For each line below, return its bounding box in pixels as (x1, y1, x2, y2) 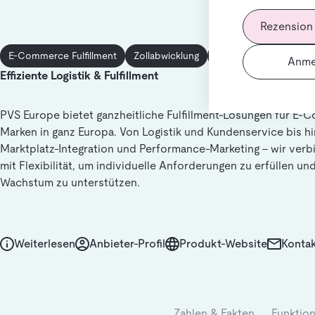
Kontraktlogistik (216, 49, 285, 61)
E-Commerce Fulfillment (8, 49, 117, 61)
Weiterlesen (14, 236, 75, 250)
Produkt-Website (179, 236, 267, 250)
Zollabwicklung (134, 49, 199, 61)
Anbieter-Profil (89, 236, 165, 250)
